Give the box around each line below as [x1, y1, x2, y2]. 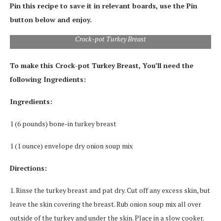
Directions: [10, 163, 47, 173]
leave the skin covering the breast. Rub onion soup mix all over [10, 199, 201, 209]
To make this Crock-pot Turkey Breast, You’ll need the [10, 61, 193, 70]
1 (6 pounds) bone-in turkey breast [10, 119, 116, 128]
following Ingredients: [10, 74, 86, 84]
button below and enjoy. [10, 15, 92, 24]
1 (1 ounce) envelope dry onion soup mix [10, 141, 133, 150]
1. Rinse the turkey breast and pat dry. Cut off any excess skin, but [10, 185, 210, 195]
